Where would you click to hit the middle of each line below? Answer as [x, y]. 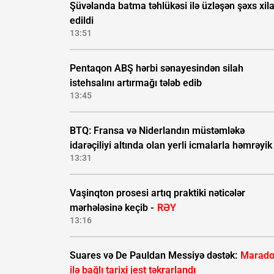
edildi [82, 21]
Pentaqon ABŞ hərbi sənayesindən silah [157, 68]
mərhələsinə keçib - [113, 208]
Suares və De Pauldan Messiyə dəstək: [155, 256]
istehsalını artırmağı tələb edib [136, 83]
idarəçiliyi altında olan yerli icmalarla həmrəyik [171, 146]
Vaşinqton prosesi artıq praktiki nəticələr [157, 193]
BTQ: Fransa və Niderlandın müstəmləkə [157, 131]
